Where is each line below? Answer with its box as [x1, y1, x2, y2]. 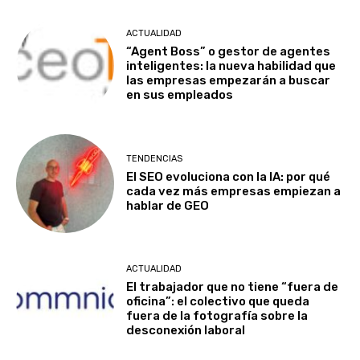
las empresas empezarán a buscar [126, 73, 331, 88]
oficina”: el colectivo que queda [126, 294, 310, 309]
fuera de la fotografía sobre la [126, 309, 309, 324]
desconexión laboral [126, 323, 246, 338]
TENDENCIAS [126, 153, 183, 164]
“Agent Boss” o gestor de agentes [126, 44, 331, 59]
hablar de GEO [126, 198, 210, 213]
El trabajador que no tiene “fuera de [126, 280, 339, 295]
